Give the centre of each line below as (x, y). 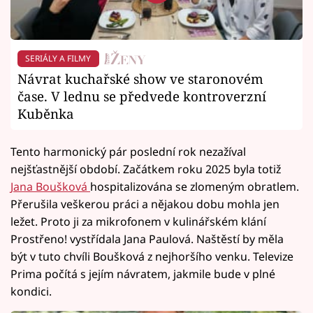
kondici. (31, 291)
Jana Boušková (50, 186)
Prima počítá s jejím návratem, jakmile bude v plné (143, 274)
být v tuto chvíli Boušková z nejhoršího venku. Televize (152, 256)
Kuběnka (46, 113)
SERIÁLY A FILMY (58, 58)
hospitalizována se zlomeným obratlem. (195, 186)
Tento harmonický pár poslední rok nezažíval (128, 151)
